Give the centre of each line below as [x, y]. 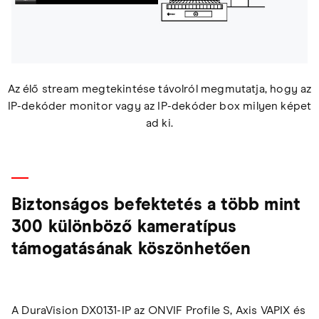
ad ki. [159, 123]
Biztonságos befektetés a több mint [156, 205]
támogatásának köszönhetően [131, 249]
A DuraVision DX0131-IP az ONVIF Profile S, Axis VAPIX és [159, 310]
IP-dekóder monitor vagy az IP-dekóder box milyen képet [159, 106]
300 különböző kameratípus [124, 227]
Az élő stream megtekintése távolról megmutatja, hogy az [159, 89]
